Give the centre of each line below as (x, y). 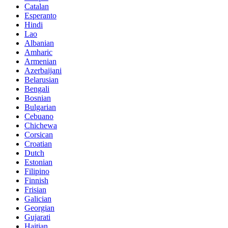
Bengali (37, 89)
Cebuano (39, 116)
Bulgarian (40, 107)
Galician (38, 198)
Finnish (36, 180)
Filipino (37, 171)
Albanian (39, 43)
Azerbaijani (43, 70)
